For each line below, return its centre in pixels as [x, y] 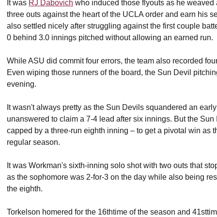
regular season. [34, 142]
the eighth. [25, 188]
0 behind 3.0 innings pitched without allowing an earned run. [111, 37]
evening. [22, 84]
